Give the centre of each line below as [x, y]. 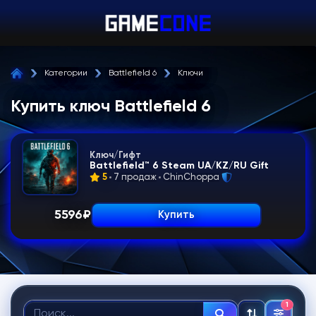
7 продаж [135, 177]
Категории [66, 73]
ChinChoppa [191, 177]
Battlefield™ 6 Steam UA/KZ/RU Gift [179, 166]
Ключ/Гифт [115, 156]
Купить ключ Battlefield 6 [111, 107]
